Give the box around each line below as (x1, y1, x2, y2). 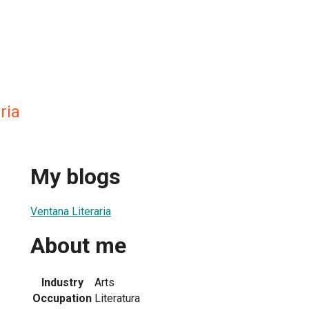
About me (30, 232, 126, 259)
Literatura (94, 291, 140, 305)
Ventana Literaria (30, 204, 111, 218)
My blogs (30, 163, 121, 190)
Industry (41, 275, 83, 289)
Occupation (32, 291, 92, 305)
